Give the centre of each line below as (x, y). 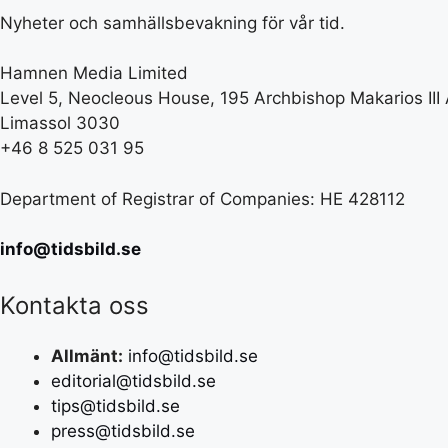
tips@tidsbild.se (115, 405)
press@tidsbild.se (123, 430)
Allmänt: (87, 355)
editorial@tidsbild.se (133, 380)
